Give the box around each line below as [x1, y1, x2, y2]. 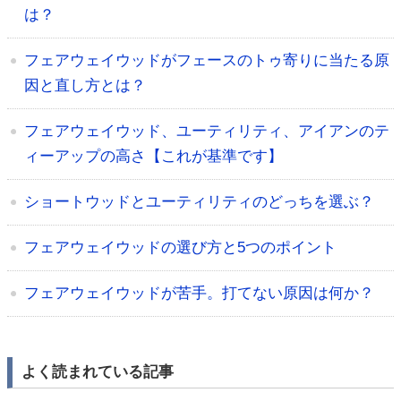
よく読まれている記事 [21, 363, 174, 381]
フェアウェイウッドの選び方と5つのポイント [24, 239, 337, 257]
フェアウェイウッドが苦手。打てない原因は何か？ [24, 285, 374, 303]
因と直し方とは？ [24, 77, 146, 95]
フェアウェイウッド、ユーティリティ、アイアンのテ [24, 123, 389, 141]
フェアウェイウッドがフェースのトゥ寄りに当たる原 [24, 52, 389, 70]
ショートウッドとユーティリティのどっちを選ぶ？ [24, 193, 374, 211]
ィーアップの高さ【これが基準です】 [24, 148, 283, 166]
